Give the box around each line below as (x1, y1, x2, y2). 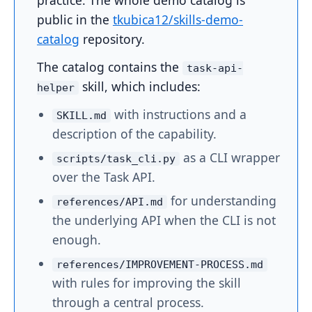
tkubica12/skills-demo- (113, 11, 243, 28)
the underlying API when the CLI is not (52, 212, 276, 228)
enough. (52, 231, 101, 248)
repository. (79, 31, 145, 47)
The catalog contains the (37, 58, 182, 75)
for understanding (167, 192, 276, 209)
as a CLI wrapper (180, 149, 280, 166)
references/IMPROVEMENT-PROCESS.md (56, 258, 263, 271)
